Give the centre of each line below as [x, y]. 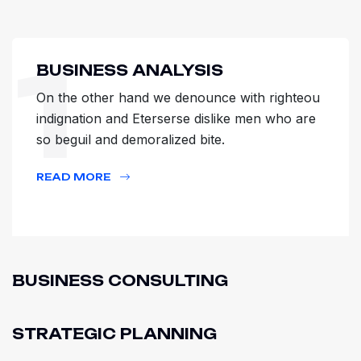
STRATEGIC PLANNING [114, 334]
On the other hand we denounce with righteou [178, 98]
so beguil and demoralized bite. [131, 140]
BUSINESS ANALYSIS [130, 71]
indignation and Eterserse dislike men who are [176, 119]
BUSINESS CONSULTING [120, 281]
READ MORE [75, 177]
